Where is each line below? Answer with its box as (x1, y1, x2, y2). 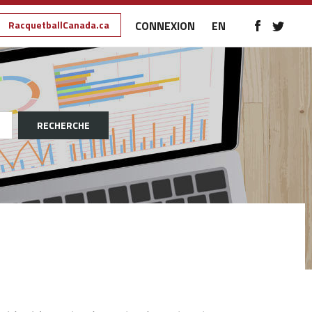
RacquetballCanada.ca (8, 17, 109, 32)
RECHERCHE (37, 117, 90, 132)
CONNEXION (135, 17, 195, 34)
